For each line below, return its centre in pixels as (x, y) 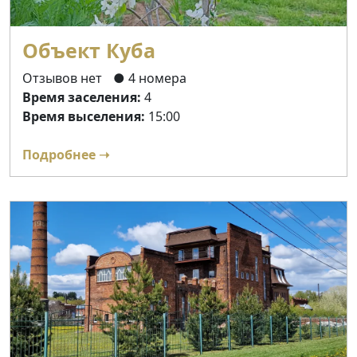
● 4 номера (150, 78)
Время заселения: (82, 98)
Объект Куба (89, 51)
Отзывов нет (64, 78)
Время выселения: (84, 117)
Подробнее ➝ (66, 155)
